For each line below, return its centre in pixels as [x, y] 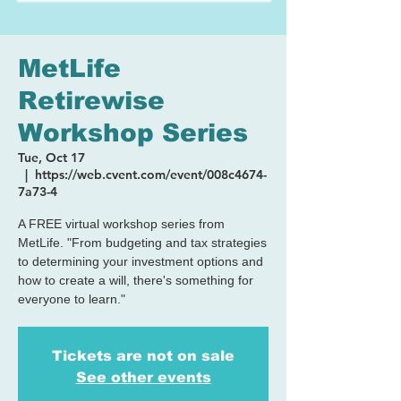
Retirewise [91, 101]
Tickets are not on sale [143, 356]
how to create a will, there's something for [136, 280]
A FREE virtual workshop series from [121, 224]
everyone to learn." [72, 299]
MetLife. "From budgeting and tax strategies [142, 243]
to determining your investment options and [141, 261]
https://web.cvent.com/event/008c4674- [151, 175]
